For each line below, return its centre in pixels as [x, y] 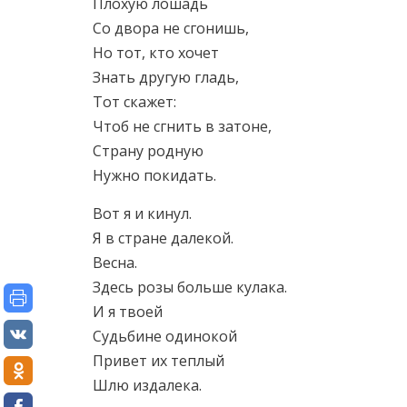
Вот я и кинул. [142, 213]
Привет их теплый [159, 361]
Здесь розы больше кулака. [190, 287]
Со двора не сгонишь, [171, 28]
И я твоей [128, 312]
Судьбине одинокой [165, 336]
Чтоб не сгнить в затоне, [182, 126]
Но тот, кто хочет [156, 53]
